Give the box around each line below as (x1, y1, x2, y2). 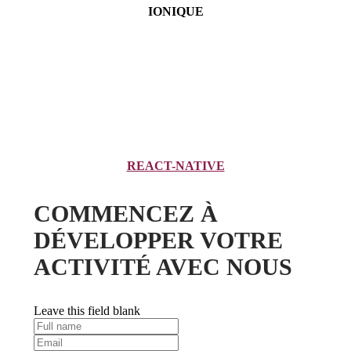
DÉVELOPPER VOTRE (33, 227, 283, 254)
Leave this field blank (33, 304, 140, 318)
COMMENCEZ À (33, 201, 218, 227)
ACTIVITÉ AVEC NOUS (33, 254, 292, 280)
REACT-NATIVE (126, 158, 225, 172)
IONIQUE (147, 4, 204, 18)
